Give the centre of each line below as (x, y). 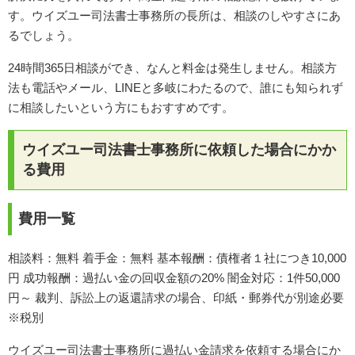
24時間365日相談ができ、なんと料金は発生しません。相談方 (172, 67)
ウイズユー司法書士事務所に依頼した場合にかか (179, 149)
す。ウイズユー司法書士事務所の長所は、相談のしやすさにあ (174, 15)
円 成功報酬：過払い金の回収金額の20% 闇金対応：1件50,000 (174, 277)
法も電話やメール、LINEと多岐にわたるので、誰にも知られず (176, 87)
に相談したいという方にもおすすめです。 (121, 107)
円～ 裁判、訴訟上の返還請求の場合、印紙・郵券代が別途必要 (176, 297)
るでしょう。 (44, 35)
